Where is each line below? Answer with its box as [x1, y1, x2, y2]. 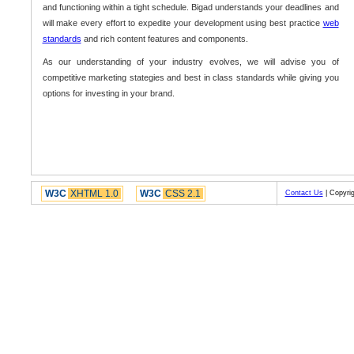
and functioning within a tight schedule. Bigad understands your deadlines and [42, 2, 339, 13]
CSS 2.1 [162, 188, 203, 200]
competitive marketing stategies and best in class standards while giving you [42, 73, 339, 83]
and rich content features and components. [81, 34, 248, 44]
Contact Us [284, 189, 323, 198]
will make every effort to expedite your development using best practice [42, 18, 323, 28]
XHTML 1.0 [67, 188, 121, 200]
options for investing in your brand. [42, 88, 175, 99]
